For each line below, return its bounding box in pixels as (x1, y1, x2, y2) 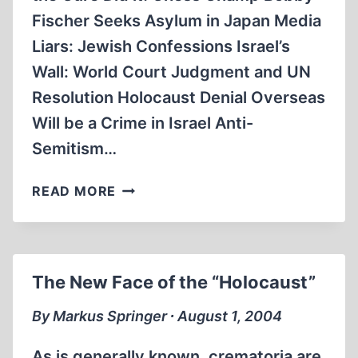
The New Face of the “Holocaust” (32, 272, 316, 292)
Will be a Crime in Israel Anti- (32, 113, 253, 133)
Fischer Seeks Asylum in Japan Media (32, 11, 321, 30)
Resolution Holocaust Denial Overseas (32, 88, 325, 107)
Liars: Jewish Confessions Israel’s (32, 37, 290, 56)
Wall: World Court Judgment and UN (32, 62, 311, 82)
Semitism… (32, 139, 117, 158)
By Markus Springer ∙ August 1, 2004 (32, 308, 282, 324)
